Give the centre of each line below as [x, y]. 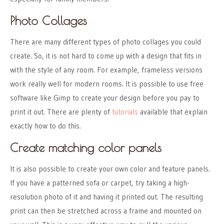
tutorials [125, 112]
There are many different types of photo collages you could [105, 42]
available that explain [173, 112]
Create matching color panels [86, 148]
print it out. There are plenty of [61, 112]
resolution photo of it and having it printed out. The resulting [106, 197]
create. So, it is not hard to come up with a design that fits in [106, 56]
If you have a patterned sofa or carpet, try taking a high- [100, 183]
